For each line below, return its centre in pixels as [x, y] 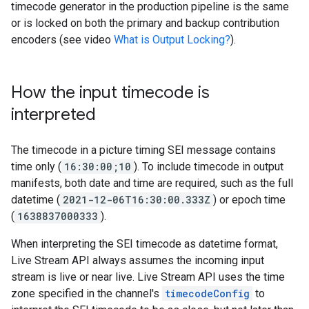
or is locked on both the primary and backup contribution [145, 23]
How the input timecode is [110, 92]
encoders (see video [62, 40]
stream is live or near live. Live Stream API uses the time [148, 277]
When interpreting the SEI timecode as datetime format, [144, 244]
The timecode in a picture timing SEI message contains [143, 150]
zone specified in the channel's [87, 293]
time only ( [36, 167]
